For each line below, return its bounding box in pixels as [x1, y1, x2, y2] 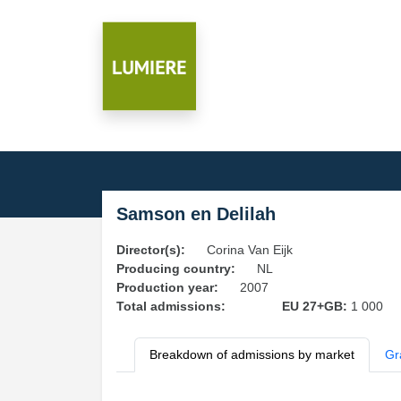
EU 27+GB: [281, 299, 351, 313]
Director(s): [116, 243, 185, 257]
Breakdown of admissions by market [149, 347, 354, 362]
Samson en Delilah [116, 204, 276, 224]
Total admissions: [116, 299, 226, 313]
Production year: [116, 280, 218, 294]
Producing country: [116, 261, 235, 276]
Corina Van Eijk [207, 243, 293, 257]
